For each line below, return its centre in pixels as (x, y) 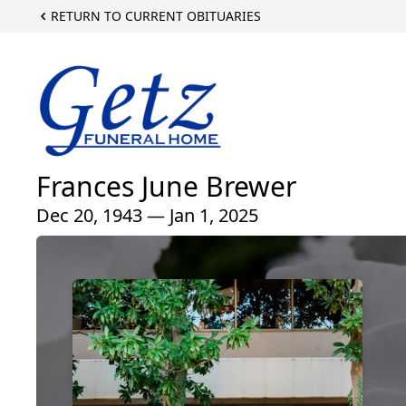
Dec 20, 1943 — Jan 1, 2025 (147, 216)
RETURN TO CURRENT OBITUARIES (156, 16)
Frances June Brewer (166, 187)
